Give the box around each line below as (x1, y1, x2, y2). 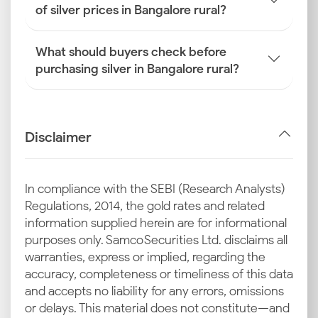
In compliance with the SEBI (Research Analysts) (25, 181, 285, 197)
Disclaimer (25, 128, 92, 146)
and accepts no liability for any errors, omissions (25, 283, 284, 299)
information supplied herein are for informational (25, 215, 287, 231)
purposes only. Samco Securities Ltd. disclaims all (25, 232, 287, 248)
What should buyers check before (35, 44, 226, 60)
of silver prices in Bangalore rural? (35, 2, 226, 18)
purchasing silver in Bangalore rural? (35, 61, 239, 77)
